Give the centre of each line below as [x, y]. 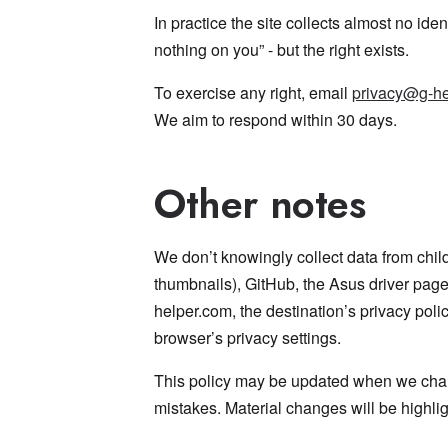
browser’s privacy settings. [247, 337]
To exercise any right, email [253, 92]
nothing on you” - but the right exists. [281, 49]
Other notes [260, 204]
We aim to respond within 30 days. [275, 119]
